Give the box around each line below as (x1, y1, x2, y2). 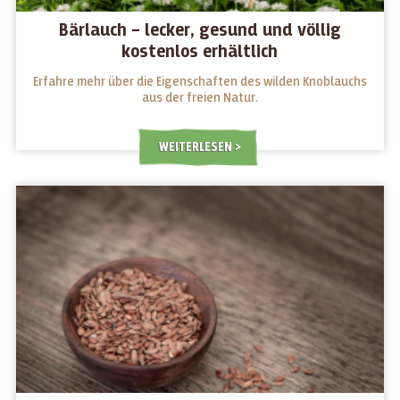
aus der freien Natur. (141, 91, 258, 105)
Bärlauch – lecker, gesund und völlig (58, 21, 341, 41)
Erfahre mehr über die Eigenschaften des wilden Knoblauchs (32, 75, 367, 89)
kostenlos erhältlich (121, 43, 279, 62)
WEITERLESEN (158, 140, 235, 154)
